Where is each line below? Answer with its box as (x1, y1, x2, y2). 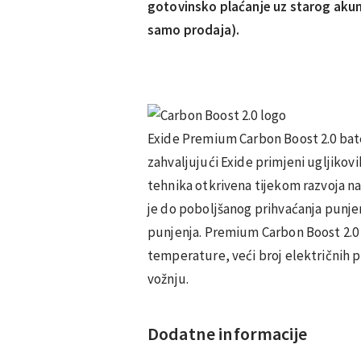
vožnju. (147, 269, 189, 288)
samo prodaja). (147, 20, 240, 39)
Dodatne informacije (147, 322, 307, 345)
